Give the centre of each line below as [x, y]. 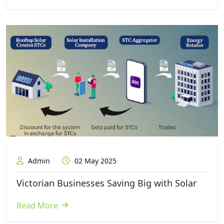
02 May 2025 [94, 160]
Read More [37, 205]
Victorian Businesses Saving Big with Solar [106, 183]
